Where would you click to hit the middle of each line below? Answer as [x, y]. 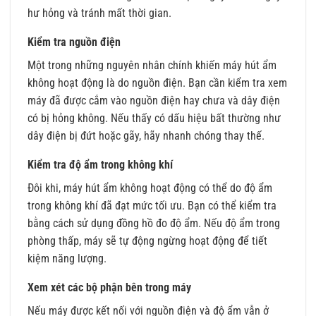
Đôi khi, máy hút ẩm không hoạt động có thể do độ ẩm [150, 188]
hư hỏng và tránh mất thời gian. [99, 13]
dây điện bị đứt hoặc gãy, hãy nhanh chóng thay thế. [146, 135]
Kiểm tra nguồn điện [74, 42]
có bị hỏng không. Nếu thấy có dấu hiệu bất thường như [154, 118]
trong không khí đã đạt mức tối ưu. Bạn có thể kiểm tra [152, 205]
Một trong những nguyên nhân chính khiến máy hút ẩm [152, 65]
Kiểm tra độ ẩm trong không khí [100, 164]
